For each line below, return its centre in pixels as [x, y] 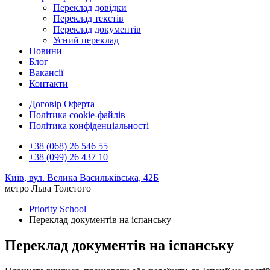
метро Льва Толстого [48, 188]
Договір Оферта [62, 104]
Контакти [49, 83]
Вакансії [46, 73]
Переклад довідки [90, 8]
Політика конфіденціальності [89, 126]
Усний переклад [86, 40]
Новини [46, 51]
